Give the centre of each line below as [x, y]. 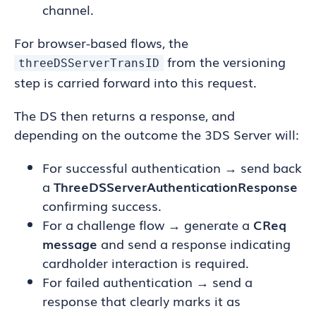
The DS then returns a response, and [124, 115]
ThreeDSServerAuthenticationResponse [176, 186]
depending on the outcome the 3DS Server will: [157, 134]
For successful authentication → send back [172, 167]
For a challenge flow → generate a [148, 224]
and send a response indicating [194, 243]
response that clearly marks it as [141, 300]
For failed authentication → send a [147, 281]
